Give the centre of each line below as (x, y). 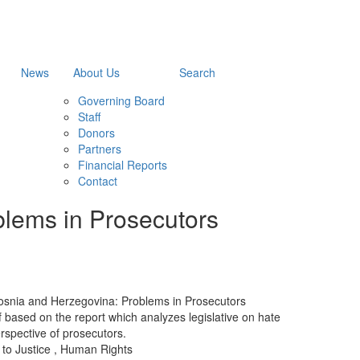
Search (197, 72)
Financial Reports (123, 165)
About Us (96, 72)
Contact (98, 181)
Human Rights (96, 349)
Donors (96, 133)
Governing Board (121, 100)
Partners (100, 149)
